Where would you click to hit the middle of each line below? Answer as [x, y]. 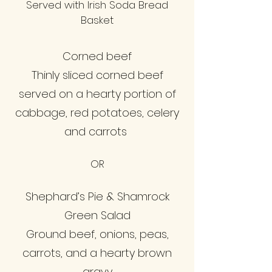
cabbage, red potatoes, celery [97, 113]
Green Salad [97, 215]
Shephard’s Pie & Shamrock [97, 196]
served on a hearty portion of [97, 94]
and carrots [97, 131]
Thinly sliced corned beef [97, 75]
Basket [97, 20]
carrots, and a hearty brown [97, 253]
